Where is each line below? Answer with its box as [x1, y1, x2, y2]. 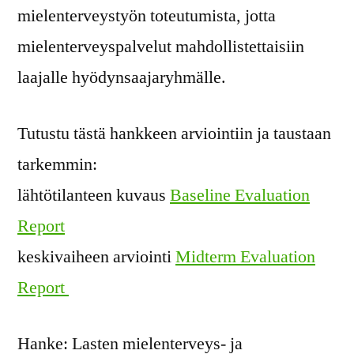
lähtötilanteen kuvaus [17, 184, 170, 207]
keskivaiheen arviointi [17, 246, 175, 269]
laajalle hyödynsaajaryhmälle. [17, 66, 226, 89]
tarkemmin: [17, 153, 97, 176]
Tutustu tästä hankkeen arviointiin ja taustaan [17, 122, 331, 145]
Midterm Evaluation [175, 246, 315, 269]
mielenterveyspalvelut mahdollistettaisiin [17, 36, 304, 58]
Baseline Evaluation [170, 184, 310, 207]
